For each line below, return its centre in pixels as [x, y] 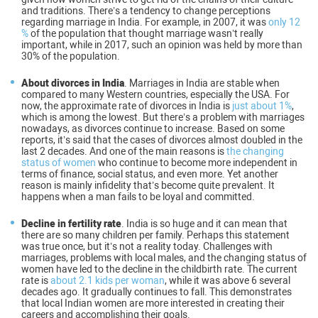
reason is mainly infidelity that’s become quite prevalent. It [148, 185]
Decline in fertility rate [71, 223]
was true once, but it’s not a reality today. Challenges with [147, 246]
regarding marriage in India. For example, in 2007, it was [144, 22]
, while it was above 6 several [227, 280]
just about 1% [261, 105]
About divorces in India [73, 83]
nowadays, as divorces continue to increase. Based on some [153, 128]
